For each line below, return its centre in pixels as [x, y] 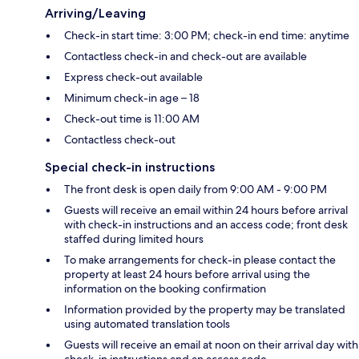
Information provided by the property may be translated [205, 310]
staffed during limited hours [134, 239]
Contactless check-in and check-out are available [186, 56]
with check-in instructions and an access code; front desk [206, 225]
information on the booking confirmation [165, 289]
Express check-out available [133, 77]
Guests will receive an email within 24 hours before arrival [206, 210]
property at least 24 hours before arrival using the [187, 274]
